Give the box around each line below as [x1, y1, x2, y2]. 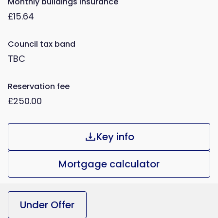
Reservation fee [8, 81, 70, 92]
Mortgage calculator [58, 157, 160, 171]
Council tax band [8, 38, 75, 50]
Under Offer [20, 198, 74, 212]
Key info [96, 130, 134, 144]
